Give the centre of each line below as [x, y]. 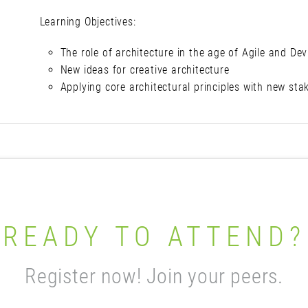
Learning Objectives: [88, 22]
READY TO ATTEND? [154, 237]
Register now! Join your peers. [154, 276]
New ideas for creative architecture [145, 70]
